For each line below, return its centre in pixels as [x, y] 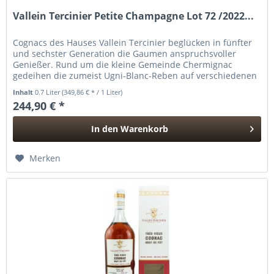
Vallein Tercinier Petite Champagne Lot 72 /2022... [134, 16]
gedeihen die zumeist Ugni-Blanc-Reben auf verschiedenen [135, 75]
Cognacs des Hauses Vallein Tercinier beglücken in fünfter [133, 42]
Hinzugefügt [130, 152]
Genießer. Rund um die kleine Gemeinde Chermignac [123, 64]
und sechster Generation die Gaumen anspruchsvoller [125, 53]
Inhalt [24, 92]
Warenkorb [145, 128]
